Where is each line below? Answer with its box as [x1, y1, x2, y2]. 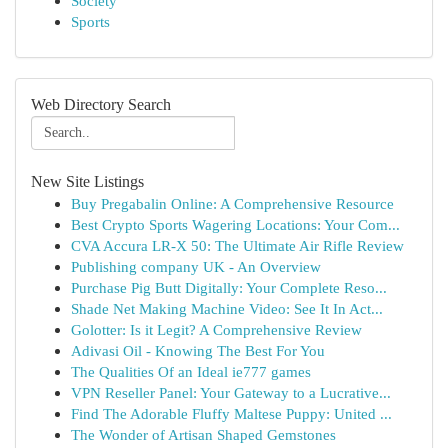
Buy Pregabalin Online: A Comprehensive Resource [71, 195, 394, 212]
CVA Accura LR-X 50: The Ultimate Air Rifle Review [71, 237, 404, 254]
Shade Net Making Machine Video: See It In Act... [71, 300, 383, 317]
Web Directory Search [31, 96, 171, 113]
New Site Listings [31, 173, 144, 190]
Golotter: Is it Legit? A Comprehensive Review [71, 321, 362, 338]
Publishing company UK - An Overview [71, 258, 321, 275]
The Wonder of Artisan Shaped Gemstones [71, 426, 336, 443]
